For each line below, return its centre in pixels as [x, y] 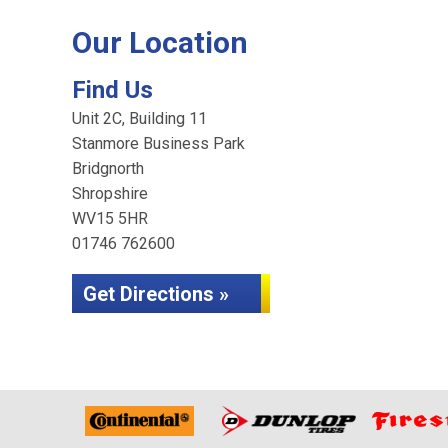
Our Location [160, 42]
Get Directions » [156, 294]
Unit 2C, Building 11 [139, 118]
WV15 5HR [110, 218]
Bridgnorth [108, 168]
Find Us [112, 90]
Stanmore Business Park [158, 143]
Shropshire [110, 193]
